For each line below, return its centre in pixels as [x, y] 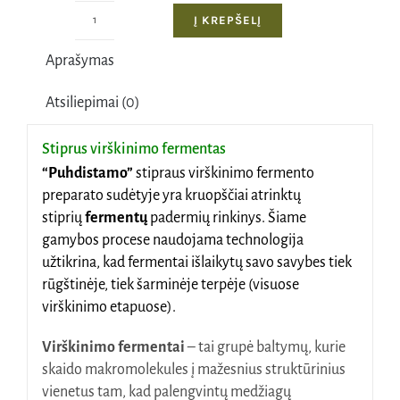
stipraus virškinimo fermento [223, 174]
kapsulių [119, 164]
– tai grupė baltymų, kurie [265, 348]
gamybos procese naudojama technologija [172, 241]
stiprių [63, 218]
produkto [122, 30]
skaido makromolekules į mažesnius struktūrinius [193, 370]
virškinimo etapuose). [108, 308]
